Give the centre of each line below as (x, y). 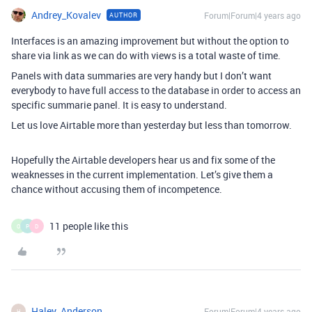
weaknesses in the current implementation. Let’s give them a (142, 174)
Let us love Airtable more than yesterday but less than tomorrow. (151, 125)
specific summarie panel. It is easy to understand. (119, 105)
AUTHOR (124, 15)
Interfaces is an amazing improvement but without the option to (150, 41)
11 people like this (89, 226)
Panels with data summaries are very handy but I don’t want (141, 76)
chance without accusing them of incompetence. (117, 189)
